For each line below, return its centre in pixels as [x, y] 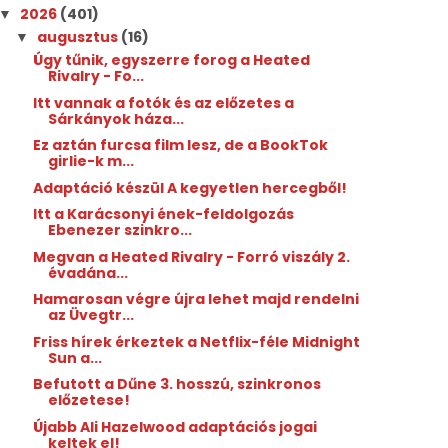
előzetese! [89, 400]
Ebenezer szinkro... [120, 230]
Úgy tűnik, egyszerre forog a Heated [172, 60]
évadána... [88, 272]
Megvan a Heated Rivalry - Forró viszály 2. [192, 256]
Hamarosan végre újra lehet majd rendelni [196, 299]
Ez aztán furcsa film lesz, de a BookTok [181, 145]
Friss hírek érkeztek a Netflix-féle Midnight [197, 341]
